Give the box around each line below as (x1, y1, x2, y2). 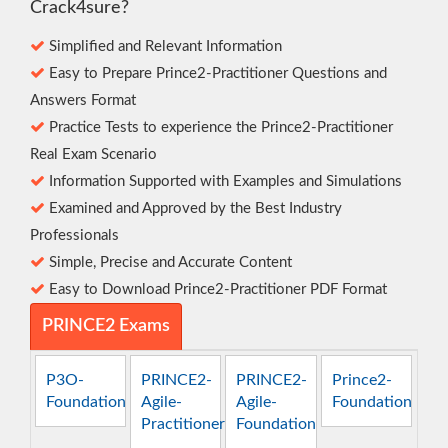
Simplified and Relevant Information (45, 39, 282, 55)
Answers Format (30, 93, 136, 109)
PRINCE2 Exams (42, 317, 170, 336)
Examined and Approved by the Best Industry (45, 201, 342, 217)
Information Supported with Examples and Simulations (45, 174, 402, 190)
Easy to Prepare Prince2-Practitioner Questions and (45, 66, 387, 82)
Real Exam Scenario (30, 147, 157, 163)
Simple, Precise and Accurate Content (45, 255, 292, 271)
